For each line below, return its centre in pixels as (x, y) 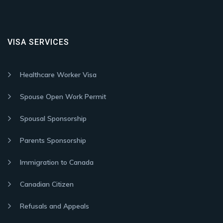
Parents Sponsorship (53, 141)
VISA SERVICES (38, 42)
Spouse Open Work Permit (63, 97)
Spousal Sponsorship (53, 119)
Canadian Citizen (47, 184)
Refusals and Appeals (55, 206)
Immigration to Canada (57, 163)
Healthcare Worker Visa (58, 75)
